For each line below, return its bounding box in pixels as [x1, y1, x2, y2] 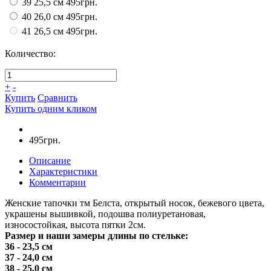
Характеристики [29, 166, 97, 177]
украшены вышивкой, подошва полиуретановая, [5, 208, 206, 219]
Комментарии [29, 177, 86, 188]
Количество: [5, 48, 56, 59]
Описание [29, 155, 71, 166]
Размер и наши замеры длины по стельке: [5, 230, 188, 241]
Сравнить [38, 92, 77, 103]
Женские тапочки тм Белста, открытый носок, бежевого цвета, [5, 197, 264, 208]
